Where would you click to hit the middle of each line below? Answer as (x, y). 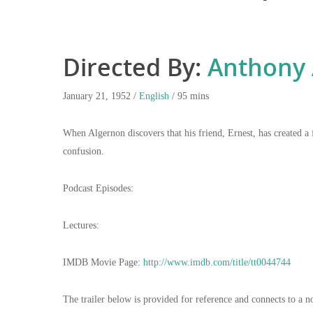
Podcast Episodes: (98, 188)
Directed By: (132, 67)
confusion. (83, 151)
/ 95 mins (189, 96)
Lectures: (81, 225)
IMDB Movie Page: (103, 262)
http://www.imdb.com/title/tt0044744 (217, 262)
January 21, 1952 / (101, 96)
